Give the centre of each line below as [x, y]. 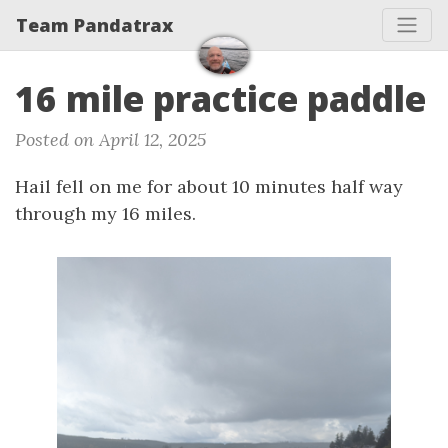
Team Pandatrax [94, 24]
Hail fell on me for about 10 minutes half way [209, 186]
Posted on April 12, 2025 [110, 139]
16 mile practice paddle [220, 98]
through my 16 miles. [105, 213]
